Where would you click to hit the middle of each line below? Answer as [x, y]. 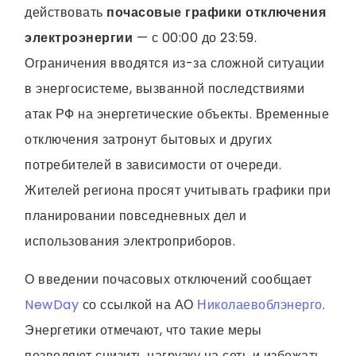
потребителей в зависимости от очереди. [153, 164]
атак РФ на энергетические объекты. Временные [177, 114]
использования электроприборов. [130, 241]
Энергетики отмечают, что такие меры [143, 330]
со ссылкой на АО [138, 304]
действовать [66, 12]
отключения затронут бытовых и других [148, 139]
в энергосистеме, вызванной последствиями [164, 88]
